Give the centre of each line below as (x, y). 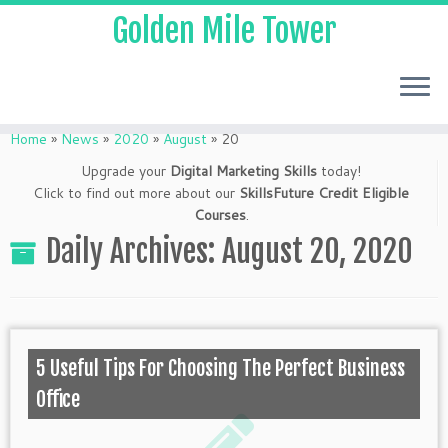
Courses (219, 215)
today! (341, 171)
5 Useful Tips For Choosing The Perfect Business (220, 368)
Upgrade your (125, 171)
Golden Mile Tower (224, 31)
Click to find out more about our (136, 193)
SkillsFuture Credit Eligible (324, 193)
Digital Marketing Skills (245, 171)
